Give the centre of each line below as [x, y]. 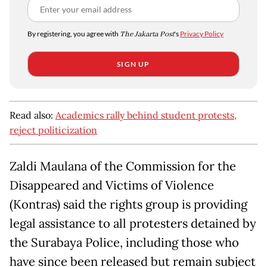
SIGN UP [133, 64]
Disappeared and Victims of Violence [112, 186]
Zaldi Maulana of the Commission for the [123, 167]
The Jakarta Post [147, 35]
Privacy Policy [202, 34]
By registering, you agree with [74, 34]
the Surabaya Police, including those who [124, 243]
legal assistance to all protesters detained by [133, 224]
